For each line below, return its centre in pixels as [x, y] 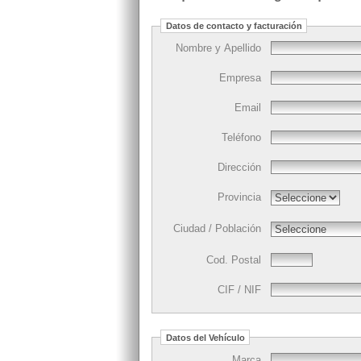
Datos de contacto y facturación [234, 26]
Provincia [239, 197]
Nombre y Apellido [218, 48]
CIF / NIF [239, 290]
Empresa [240, 78]
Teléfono [241, 138]
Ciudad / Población [217, 229]
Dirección [239, 168]
